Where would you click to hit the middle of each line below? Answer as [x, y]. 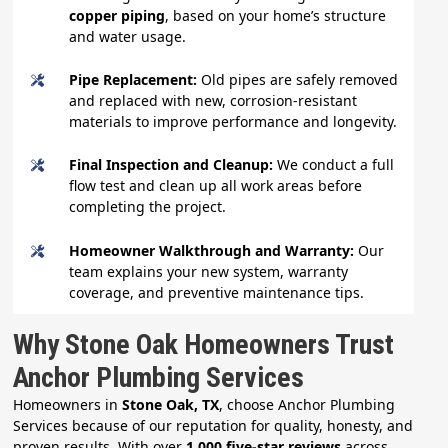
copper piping [117, 15]
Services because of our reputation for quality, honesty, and [213, 425]
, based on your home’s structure [276, 15]
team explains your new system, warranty [209, 271]
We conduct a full [336, 165]
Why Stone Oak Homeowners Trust [204, 344]
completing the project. [148, 207]
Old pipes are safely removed [300, 79]
